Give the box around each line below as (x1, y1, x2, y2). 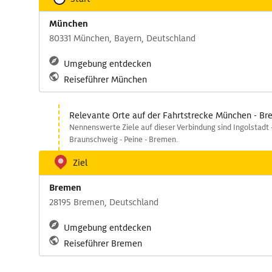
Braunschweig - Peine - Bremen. (69, 134, 178, 144)
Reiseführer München (64, 74, 147, 85)
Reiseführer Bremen (64, 238, 142, 249)
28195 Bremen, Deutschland (49, 197, 158, 208)
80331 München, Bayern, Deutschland (49, 33, 195, 44)
